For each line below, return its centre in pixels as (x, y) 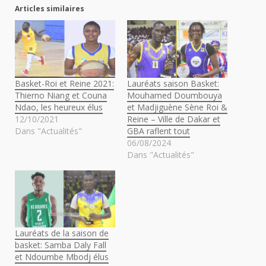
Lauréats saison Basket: (173, 83)
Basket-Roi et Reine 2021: (64, 83)
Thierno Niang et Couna (61, 95)
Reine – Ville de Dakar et (174, 119)
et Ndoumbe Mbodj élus (62, 257)
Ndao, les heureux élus (59, 107)
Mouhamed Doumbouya (175, 95)
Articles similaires (50, 9)
